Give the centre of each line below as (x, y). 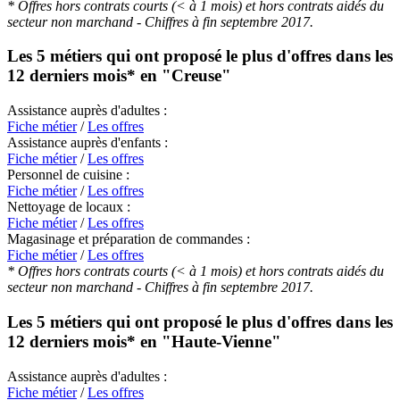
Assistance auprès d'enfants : (87, 143)
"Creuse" (196, 76)
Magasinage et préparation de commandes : (129, 239)
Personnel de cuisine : (68, 175)
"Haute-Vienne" (221, 341)
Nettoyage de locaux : (69, 207)
